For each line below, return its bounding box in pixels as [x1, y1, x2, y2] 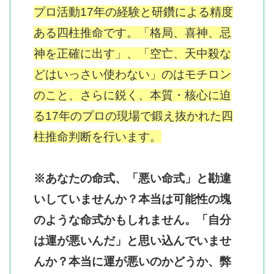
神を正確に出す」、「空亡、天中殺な [34, 46, 231, 60]
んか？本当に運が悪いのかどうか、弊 [34, 254, 231, 268]
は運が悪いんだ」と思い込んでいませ [34, 234, 231, 247]
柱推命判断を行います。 [34, 130, 161, 143]
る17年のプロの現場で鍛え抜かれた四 [34, 109, 233, 122]
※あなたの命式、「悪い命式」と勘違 [34, 171, 231, 185]
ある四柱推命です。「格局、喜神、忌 [34, 26, 231, 39]
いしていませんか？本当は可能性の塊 [34, 192, 231, 206]
